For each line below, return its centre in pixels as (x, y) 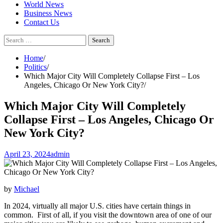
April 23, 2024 (27, 154)
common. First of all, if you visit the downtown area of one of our (108, 215)
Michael (27, 189)
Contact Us (42, 22)
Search (14, 39)
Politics (35, 67)
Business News (48, 13)
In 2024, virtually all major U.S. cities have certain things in (97, 206)
